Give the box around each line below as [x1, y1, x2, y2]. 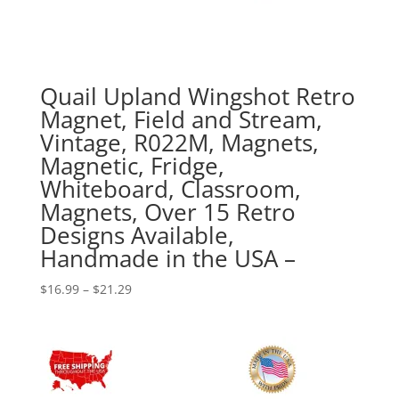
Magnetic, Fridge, [39, 150, 224, 183]
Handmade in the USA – [39, 242, 296, 275]
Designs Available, [39, 219, 234, 252]
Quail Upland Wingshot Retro [39, 80, 355, 113]
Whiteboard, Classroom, [39, 173, 301, 206]
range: [130, 300, 169, 318]
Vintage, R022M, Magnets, [39, 126, 319, 159]
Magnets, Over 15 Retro [39, 196, 296, 229]
